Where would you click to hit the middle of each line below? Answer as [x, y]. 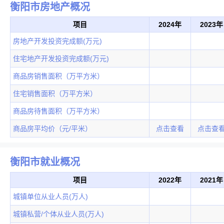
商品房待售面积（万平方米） [58, 111]
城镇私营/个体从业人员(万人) [58, 214]
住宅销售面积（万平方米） [55, 94]
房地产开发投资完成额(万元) [57, 41]
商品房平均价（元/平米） [52, 129]
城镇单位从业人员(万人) [50, 196]
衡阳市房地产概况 [50, 7]
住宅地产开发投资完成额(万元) [61, 59]
